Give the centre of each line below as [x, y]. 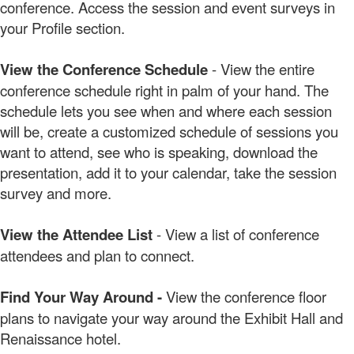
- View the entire [263, 68]
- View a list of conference [238, 233]
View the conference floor [244, 296]
